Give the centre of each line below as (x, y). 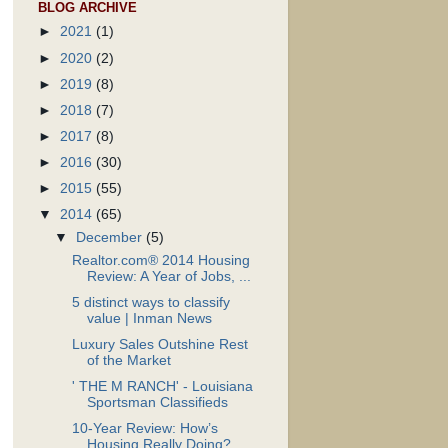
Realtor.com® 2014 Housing (160, 260)
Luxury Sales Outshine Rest (159, 344)
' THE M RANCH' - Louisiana (162, 387)
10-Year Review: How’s (144, 429)
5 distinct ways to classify (150, 302)
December (111, 237)
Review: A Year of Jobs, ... (168, 276)
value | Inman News (149, 318)
